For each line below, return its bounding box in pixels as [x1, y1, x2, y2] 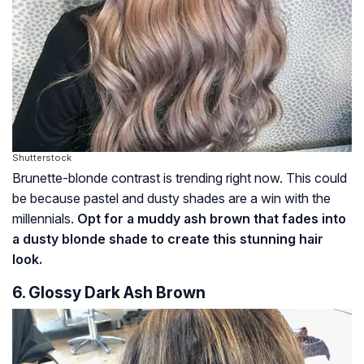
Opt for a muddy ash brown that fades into [77, 210, 346, 227]
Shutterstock [12, 151, 71, 163]
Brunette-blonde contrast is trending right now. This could [12, 169, 347, 186]
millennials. [12, 210, 77, 227]
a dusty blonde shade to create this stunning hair [12, 230, 323, 247]
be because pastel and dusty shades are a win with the [12, 189, 331, 206]
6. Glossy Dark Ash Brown [12, 282, 206, 302]
